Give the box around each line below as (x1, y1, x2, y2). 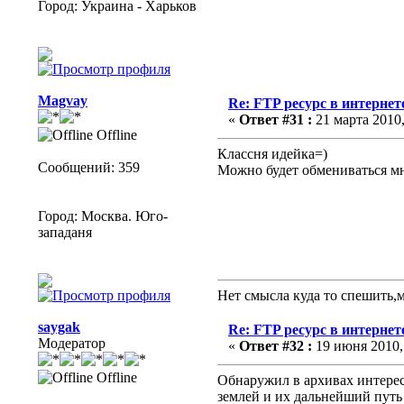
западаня (38, 225, 92, 241)
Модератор (38, 335, 106, 352)
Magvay (38, 93, 87, 109)
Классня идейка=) (217, 146, 327, 162)
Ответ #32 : (239, 338, 312, 354)
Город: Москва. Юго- (38, 208, 168, 225)
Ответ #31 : (239, 112, 312, 128)
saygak (38, 319, 80, 335)
